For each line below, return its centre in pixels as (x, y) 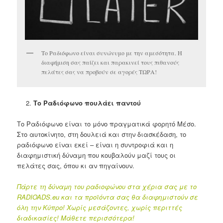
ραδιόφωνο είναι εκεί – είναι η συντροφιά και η (95, 145)
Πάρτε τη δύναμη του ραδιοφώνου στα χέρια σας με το (107, 187)
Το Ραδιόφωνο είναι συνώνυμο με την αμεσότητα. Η (112, 53)
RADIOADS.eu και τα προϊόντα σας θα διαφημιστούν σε (108, 197)
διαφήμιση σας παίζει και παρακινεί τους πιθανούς (111, 62)
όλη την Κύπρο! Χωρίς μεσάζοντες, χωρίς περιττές (100, 208)
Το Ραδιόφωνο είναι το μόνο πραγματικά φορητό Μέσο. (107, 124)
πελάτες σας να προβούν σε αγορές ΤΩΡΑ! (99, 71)
